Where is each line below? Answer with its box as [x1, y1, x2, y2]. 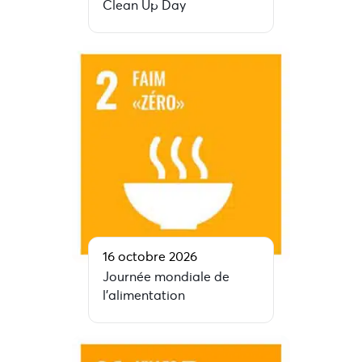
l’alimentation [103, 287, 185, 304]
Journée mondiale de [103, 268, 229, 285]
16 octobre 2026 [103, 248, 197, 265]
